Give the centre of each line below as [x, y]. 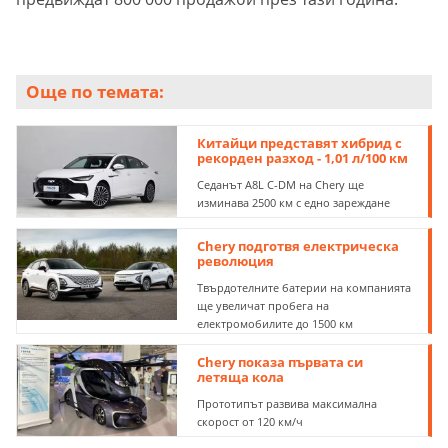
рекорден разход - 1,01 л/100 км [303, 158]
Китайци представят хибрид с [300, 143]
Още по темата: [95, 92]
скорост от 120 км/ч [250, 422]
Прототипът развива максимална [287, 404]
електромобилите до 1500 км [275, 324]
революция [236, 261]
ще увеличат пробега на [263, 306]
